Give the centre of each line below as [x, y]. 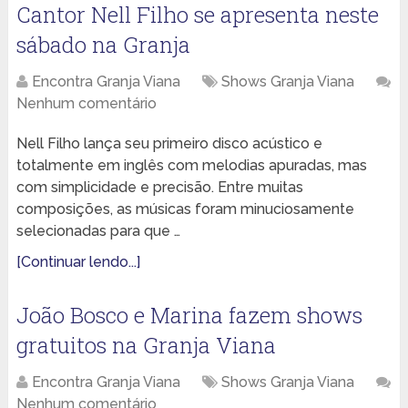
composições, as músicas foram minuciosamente [185, 209]
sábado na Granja [103, 45]
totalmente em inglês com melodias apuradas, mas [191, 166]
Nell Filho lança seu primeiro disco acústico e [169, 144]
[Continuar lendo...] [78, 262]
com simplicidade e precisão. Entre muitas [159, 188]
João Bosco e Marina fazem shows [189, 316]
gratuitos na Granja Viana [146, 346]
